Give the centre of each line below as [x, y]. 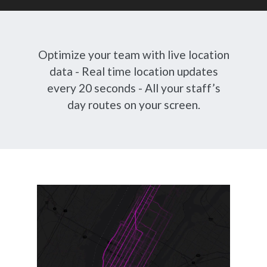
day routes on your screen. [133, 105]
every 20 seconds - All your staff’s [133, 88]
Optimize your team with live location [133, 55]
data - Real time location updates [133, 71]
